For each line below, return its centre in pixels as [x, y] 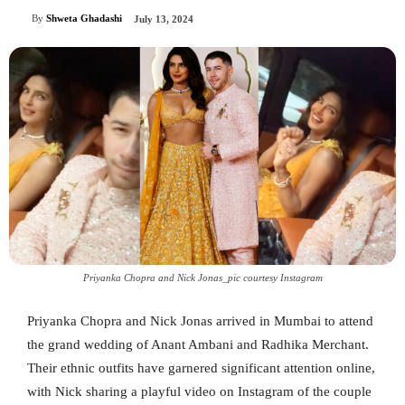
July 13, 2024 [164, 19]
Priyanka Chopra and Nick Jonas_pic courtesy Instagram [202, 277]
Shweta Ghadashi [84, 19]
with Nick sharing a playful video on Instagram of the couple [199, 391]
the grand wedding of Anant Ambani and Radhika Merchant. [198, 344]
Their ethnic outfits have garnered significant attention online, [201, 367]
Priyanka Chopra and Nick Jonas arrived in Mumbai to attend [200, 320]
